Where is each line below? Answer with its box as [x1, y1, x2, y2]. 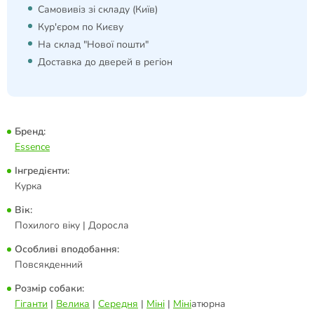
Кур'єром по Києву [38, 20, 123, 34]
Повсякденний [15, 258, 83, 271]
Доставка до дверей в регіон [38, 55, 172, 69]
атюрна [191, 297, 226, 310]
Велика [56, 297, 90, 310]
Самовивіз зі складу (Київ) [38, 3, 158, 16]
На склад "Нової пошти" [38, 38, 149, 51]
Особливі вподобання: [15, 243, 119, 256]
